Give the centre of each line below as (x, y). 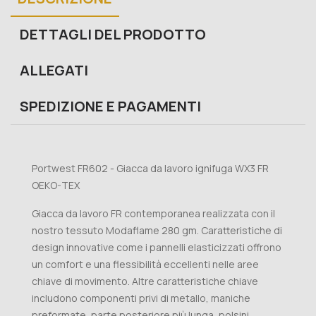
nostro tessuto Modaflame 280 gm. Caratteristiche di (157, 231)
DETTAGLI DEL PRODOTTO (113, 35)
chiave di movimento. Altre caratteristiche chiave (145, 281)
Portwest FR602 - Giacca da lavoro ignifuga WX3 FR (150, 169)
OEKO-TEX (56, 186)
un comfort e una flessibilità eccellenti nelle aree (145, 265)
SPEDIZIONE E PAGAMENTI (111, 107)
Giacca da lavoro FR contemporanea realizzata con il (153, 214)
